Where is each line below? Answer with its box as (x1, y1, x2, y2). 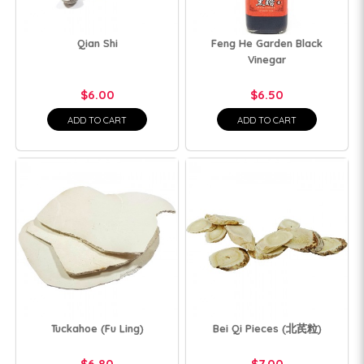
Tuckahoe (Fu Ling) (50, 321, 144, 335)
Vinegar (248, 53, 286, 66)
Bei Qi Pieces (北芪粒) (212, 321, 322, 335)
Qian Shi (76, 37, 118, 50)
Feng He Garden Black (211, 37, 323, 50)
